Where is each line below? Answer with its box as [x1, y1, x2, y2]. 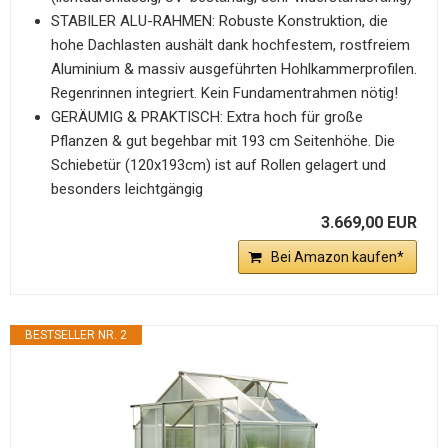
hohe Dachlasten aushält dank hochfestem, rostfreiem [51, 35, 410, 54]
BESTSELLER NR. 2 [25, 327, 127, 342]
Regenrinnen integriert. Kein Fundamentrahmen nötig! [51, 83, 398, 102]
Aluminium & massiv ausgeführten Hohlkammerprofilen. [51, 59, 417, 78]
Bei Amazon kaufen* [271, 248, 404, 265]
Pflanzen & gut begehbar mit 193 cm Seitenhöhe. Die [51, 131, 395, 150]
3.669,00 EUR [321, 212, 417, 232]
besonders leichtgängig [51, 179, 203, 198]
